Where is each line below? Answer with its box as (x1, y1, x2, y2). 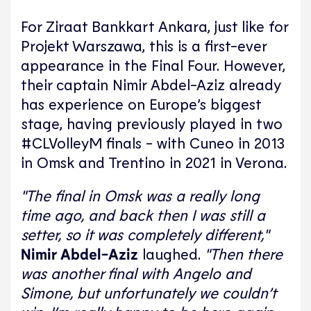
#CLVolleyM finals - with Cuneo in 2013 (21, 133, 285, 151)
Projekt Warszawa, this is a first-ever (21, 35, 267, 54)
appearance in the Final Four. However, (21, 55, 285, 74)
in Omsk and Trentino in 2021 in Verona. (21, 152, 287, 171)
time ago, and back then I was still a (21, 205, 265, 224)
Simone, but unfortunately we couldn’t (21, 283, 276, 301)
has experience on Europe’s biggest (21, 94, 261, 112)
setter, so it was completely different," (21, 224, 269, 243)
